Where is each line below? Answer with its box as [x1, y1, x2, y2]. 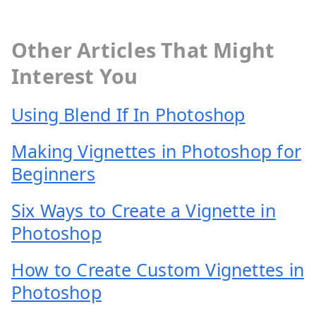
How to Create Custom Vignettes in [11, 257, 304, 281]
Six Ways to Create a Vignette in [11, 197, 276, 222]
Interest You [11, 61, 138, 90]
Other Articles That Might [11, 35, 275, 63]
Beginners [11, 161, 95, 186]
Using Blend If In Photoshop [11, 102, 245, 126]
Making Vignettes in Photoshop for [11, 138, 301, 163]
